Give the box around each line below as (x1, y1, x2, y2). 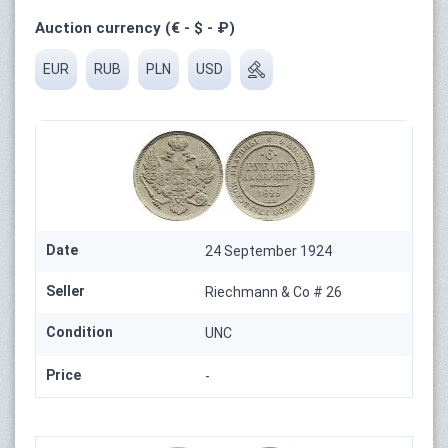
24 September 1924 (205, 242, 333, 259)
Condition (46, 323, 113, 340)
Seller (46, 282, 85, 299)
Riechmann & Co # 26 (205, 283, 343, 300)
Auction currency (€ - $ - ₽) (35, 18, 235, 37)
